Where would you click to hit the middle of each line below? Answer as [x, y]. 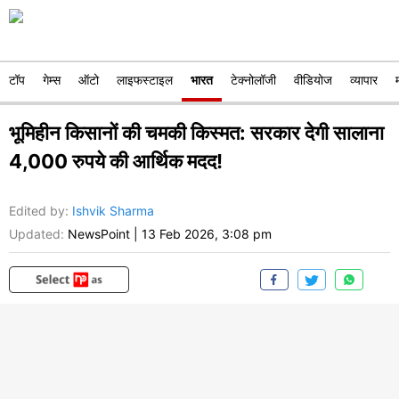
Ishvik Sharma [113, 211]
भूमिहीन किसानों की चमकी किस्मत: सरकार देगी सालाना [196, 133]
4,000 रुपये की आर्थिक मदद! [116, 161]
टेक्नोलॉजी [253, 80]
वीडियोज [313, 80]
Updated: [37, 234]
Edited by [37, 211]
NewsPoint [99, 234]
